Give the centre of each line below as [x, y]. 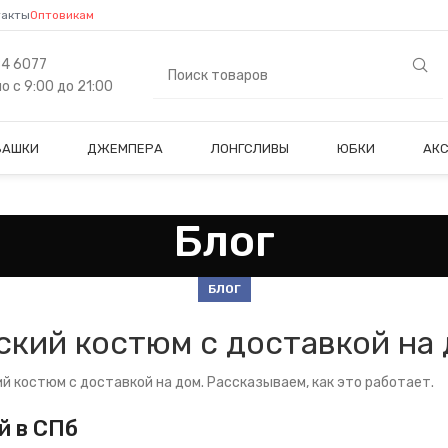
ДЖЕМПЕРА [125, 148]
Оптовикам [62, 15]
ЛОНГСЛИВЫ [250, 148]
